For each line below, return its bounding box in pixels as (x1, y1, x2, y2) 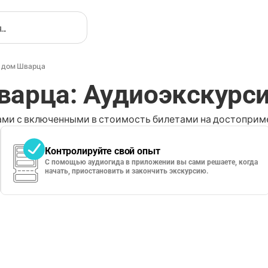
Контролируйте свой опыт (45, 145, 160, 157)
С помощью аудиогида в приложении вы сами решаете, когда (45, 158, 258, 166)
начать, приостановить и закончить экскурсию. (45, 167, 209, 175)
